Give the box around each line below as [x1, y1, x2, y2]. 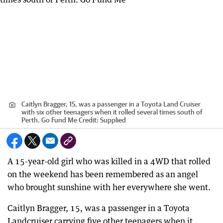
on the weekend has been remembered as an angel [7, 169, 198, 179]
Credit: [77, 116, 100, 124]
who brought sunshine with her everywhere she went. [7, 182, 211, 192]
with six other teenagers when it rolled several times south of [21, 108, 203, 116]
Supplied [100, 116, 126, 124]
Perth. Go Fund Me [21, 116, 77, 124]
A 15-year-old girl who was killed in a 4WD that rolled [7, 156, 211, 166]
